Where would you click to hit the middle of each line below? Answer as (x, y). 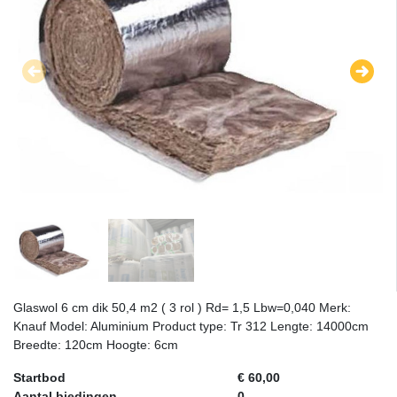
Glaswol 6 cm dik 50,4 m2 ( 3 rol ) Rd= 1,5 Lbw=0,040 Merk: (182, 308)
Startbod (39, 378)
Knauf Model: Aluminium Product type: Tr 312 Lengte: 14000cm (191, 327)
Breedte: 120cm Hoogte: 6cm (96, 345)
